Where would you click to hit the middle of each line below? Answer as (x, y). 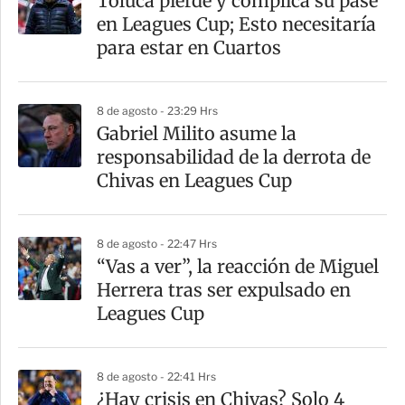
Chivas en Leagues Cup (194, 181)
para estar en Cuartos (189, 48)
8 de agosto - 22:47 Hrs (157, 244)
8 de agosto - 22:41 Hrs (156, 377)
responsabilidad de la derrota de (234, 157)
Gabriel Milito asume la (197, 134)
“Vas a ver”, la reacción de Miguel (238, 267)
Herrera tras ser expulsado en (224, 290)
